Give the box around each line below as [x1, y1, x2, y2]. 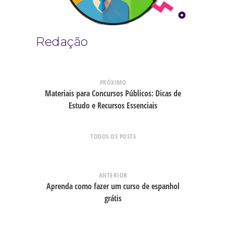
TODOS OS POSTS [90, 131, 136, 141]
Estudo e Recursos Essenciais [69, 99, 157, 111]
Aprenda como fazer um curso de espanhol [46, 180, 180, 192]
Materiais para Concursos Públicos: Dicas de [45, 87, 181, 99]
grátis [104, 192, 122, 204]
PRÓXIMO [99, 77, 127, 87]
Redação [36, 34, 88, 49]
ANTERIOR [98, 170, 128, 180]
